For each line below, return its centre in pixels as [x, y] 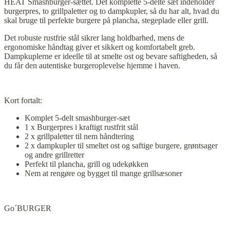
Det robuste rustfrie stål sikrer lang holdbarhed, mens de [94, 38]
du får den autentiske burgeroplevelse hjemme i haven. [92, 66]
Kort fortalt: [23, 101]
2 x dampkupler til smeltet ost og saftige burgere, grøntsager [121, 146]
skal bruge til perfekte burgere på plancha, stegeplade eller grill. [106, 21]
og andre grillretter [54, 155]
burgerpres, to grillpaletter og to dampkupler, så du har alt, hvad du [112, 11]
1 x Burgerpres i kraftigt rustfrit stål [81, 127]
